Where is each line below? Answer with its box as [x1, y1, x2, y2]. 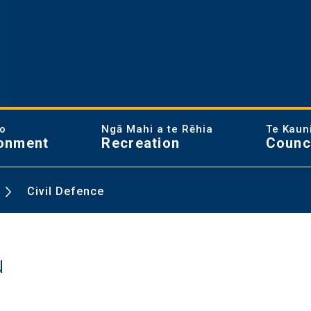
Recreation [101, 135, 180, 151]
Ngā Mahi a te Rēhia [101, 123, 213, 135]
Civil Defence [27, 185, 105, 199]
